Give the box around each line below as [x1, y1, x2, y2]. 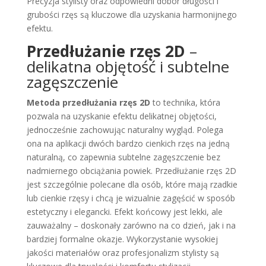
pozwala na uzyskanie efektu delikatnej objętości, [26, 110, 217, 122]
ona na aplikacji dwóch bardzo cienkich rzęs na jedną [26, 137, 230, 149]
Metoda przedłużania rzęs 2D [26, 96, 150, 108]
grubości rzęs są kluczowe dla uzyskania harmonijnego [26, 8, 237, 20]
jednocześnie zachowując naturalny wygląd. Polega [26, 123, 223, 135]
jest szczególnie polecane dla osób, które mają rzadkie [26, 178, 237, 190]
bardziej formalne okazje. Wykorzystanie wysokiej [26, 233, 218, 245]
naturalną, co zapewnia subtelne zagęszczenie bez [26, 151, 220, 163]
